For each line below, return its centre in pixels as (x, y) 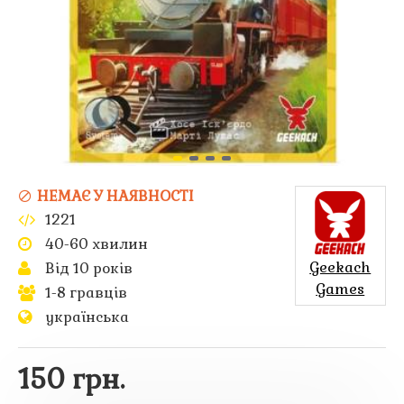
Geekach (340, 267)
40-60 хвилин (96, 243)
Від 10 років (89, 268)
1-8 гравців (86, 292)
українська (87, 317)
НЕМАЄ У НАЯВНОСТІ (115, 196)
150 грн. (71, 379)
